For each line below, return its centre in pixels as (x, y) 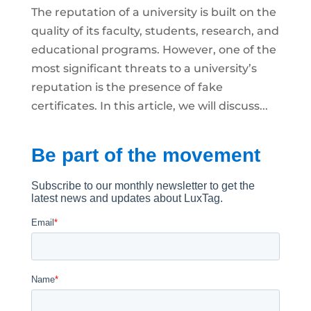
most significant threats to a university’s (144, 69)
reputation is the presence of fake (127, 87)
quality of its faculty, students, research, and (155, 31)
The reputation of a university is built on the (153, 12)
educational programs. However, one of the (153, 50)
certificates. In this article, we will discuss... (149, 106)
